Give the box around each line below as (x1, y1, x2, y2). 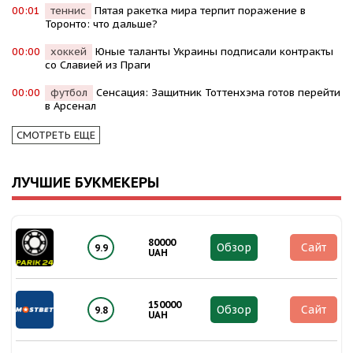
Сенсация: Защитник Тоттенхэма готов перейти (96, 86, 340, 100)
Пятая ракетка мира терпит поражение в (95, 4, 306, 18)
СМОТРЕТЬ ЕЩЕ (17, 128, 95, 143)
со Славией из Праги (45, 58, 150, 72)
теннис (50, 4, 86, 18)
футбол (50, 86, 87, 100)
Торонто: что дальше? (45, 17, 158, 32)
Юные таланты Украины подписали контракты (95, 45, 333, 59)
